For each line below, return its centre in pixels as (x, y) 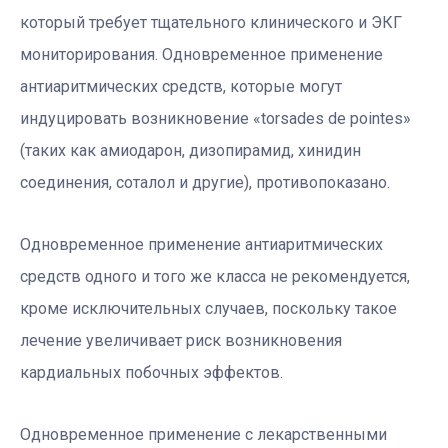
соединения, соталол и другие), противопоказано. (205, 182)
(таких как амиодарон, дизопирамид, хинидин (190, 150)
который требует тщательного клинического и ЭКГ (211, 22)
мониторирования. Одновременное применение (201, 54)
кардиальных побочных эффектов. (151, 372)
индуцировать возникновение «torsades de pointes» (215, 118)
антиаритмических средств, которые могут (181, 86)
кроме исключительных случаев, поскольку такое (208, 308)
